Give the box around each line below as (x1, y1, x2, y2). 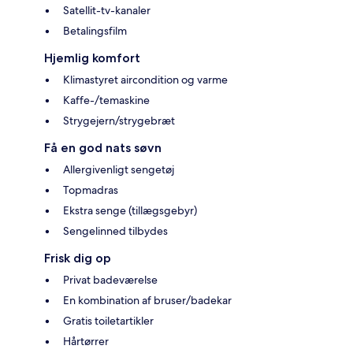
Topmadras (63, 183, 118, 198)
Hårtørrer (63, 334, 109, 349)
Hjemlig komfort (44, 50, 140, 66)
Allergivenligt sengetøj (63, 162, 174, 177)
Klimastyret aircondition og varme (63, 72, 228, 87)
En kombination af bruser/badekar (63, 293, 232, 308)
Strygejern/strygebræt (63, 113, 175, 128)
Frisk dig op (44, 251, 111, 266)
